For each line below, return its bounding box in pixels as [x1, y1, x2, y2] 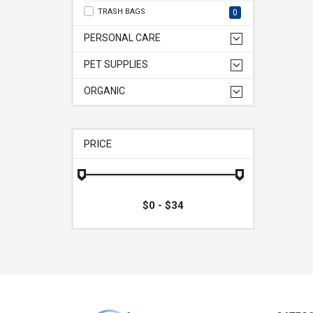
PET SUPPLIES [84, 59, 148, 70]
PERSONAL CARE [84, 32, 161, 43]
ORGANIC [84, 85, 125, 96]
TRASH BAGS [97, 7, 145, 16]
